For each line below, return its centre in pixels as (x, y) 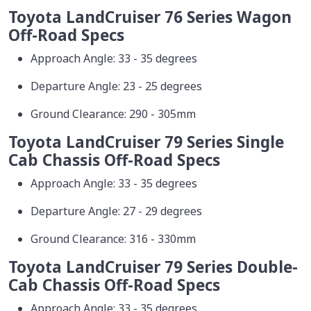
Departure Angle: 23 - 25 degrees (118, 86)
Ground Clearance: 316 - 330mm (113, 239)
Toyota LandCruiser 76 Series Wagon (150, 17)
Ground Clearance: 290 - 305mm (113, 114)
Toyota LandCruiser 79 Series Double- (153, 267)
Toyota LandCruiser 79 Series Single (146, 142)
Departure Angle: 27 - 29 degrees (118, 211)
